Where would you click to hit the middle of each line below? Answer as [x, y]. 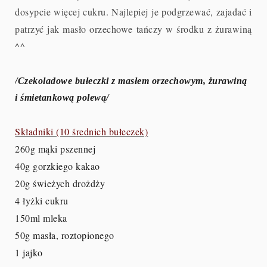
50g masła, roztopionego [65, 235]
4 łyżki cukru [42, 201]
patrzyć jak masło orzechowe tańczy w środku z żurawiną [133, 29]
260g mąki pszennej [55, 149]
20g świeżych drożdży [60, 184]
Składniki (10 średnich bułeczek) [82, 132]
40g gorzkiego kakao [58, 166]
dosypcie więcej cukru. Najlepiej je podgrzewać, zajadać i [133, 12]
